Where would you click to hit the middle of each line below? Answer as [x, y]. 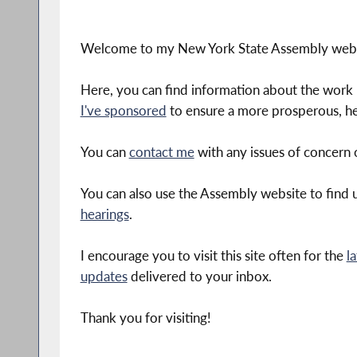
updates [104, 276]
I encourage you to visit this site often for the [213, 255]
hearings [104, 214]
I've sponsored [123, 110]
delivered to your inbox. [199, 276]
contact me [161, 151]
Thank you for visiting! [145, 317]
